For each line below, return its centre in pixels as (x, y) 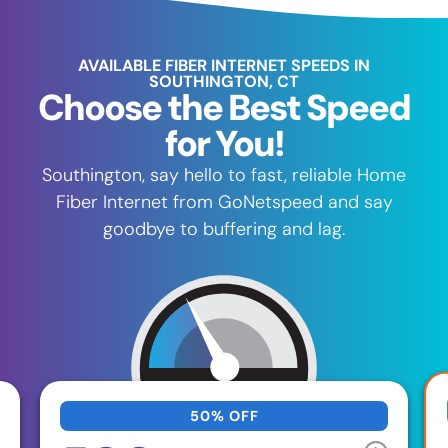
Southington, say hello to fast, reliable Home (224, 174)
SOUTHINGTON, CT (224, 81)
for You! (224, 143)
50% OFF (224, 415)
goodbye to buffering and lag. (224, 228)
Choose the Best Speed (224, 107)
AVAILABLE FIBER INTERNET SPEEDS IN (224, 65)
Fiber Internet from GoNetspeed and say (224, 201)
